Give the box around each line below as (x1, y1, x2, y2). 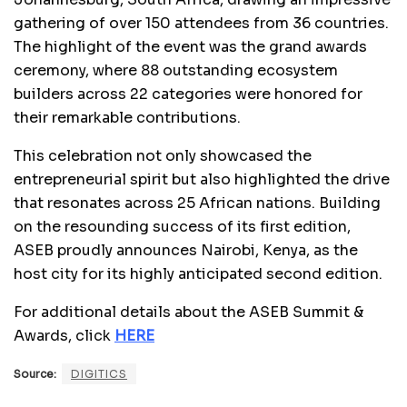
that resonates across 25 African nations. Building (14, 193, 381, 213)
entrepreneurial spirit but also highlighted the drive (14, 169, 390, 189)
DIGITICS (71, 366, 127, 381)
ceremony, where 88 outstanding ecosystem (14, 60, 338, 80)
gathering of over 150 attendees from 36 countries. (14, 13, 389, 33)
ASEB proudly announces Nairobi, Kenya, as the (14, 240, 358, 260)
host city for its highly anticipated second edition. (14, 263, 382, 283)
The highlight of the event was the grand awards (14, 36, 367, 56)
